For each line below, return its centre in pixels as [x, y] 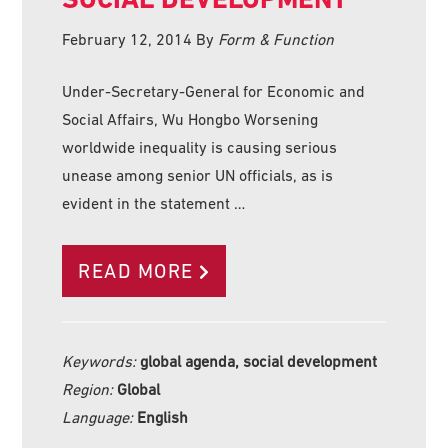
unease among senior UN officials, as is [198, 174]
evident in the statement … [154, 202]
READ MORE [136, 270]
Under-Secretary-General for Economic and [214, 90]
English [163, 416]
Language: [100, 416]
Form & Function [276, 38]
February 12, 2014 [127, 38]
